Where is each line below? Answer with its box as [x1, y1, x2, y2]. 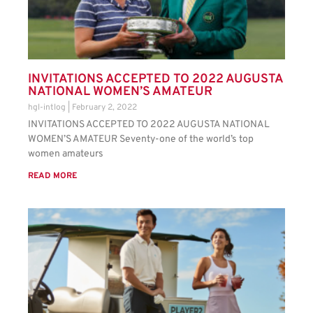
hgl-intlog [28, 102, 68, 114]
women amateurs [28, 148, 103, 161]
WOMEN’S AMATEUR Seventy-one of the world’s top [28, 133, 254, 146]
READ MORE [28, 170, 77, 182]
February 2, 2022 [72, 102, 137, 114]
